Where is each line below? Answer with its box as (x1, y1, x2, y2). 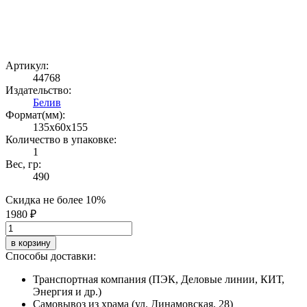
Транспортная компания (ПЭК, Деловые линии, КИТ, (33, 273, 284, 285)
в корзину (11, 237, 51, 248)
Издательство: (5, 84, 71, 96)
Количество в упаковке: (5, 133, 116, 145)
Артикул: (5, 59, 49, 71)
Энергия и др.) (33, 285, 101, 297)
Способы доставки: (5, 249, 96, 262)
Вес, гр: (5, 158, 41, 170)
